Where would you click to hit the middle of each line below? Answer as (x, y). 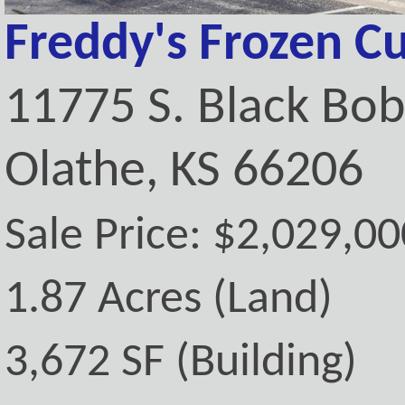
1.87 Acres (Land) (169, 301)
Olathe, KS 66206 (184, 173)
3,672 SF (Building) (181, 364)
